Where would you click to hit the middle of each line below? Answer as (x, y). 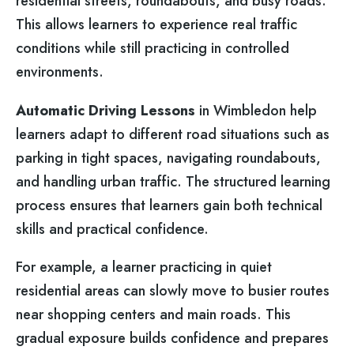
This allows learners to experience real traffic (156, 25)
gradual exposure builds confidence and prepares (172, 339)
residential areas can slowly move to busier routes (173, 291)
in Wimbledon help (256, 110)
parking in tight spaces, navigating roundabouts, (168, 158)
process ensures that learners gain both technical (169, 205)
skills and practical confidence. (112, 229)
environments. (60, 72)
